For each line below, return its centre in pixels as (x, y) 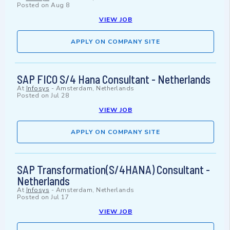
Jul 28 (60, 96)
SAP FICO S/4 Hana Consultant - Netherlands (114, 79)
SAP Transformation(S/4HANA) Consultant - (113, 170)
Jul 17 (60, 197)
